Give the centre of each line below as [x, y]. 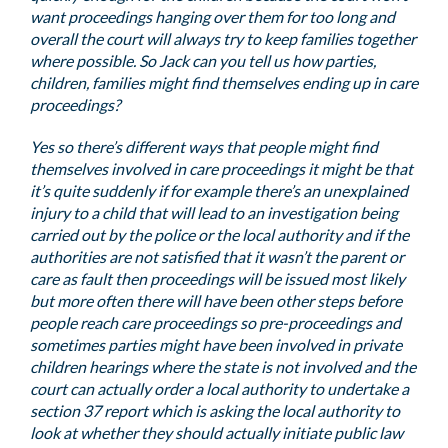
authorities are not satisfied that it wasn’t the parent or [217, 256]
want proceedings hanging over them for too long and [212, 16]
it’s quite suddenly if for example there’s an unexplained [219, 190]
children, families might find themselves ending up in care [224, 82]
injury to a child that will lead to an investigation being [214, 212]
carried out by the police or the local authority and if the [219, 234]
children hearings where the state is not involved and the [223, 366]
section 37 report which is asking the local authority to [215, 410]
